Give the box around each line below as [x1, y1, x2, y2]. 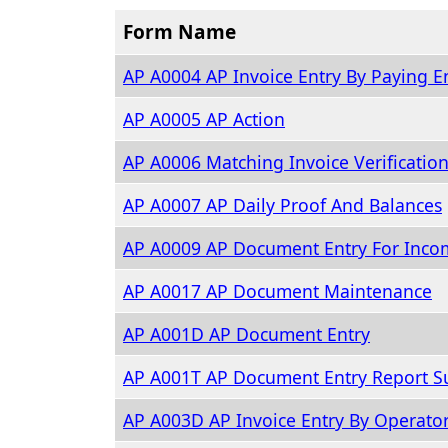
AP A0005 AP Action [123, 107, 285, 131]
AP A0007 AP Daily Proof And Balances [123, 193, 442, 217]
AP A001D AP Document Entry [123, 322, 370, 346]
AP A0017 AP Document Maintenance [123, 279, 432, 303]
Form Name [123, 19, 236, 45]
